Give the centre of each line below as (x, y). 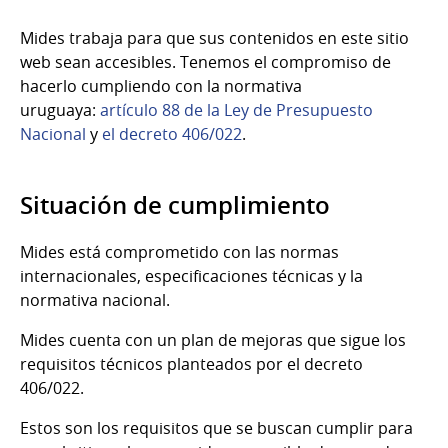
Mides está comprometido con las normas (179, 251)
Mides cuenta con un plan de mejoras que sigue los (213, 339)
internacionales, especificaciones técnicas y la (191, 275)
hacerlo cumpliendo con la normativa (161, 85)
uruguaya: (60, 109)
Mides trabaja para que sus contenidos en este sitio (214, 37)
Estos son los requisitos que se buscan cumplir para (216, 427)
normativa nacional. (95, 299)
